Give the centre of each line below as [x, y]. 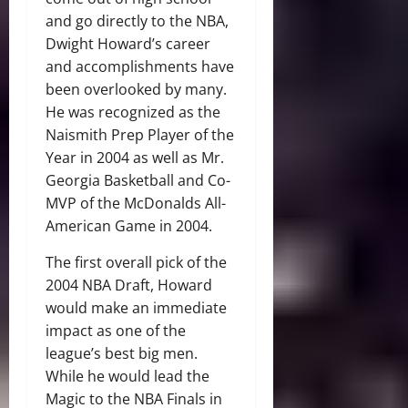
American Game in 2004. [129, 225]
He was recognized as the [133, 112]
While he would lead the [127, 376]
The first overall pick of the [136, 262]
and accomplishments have [140, 66]
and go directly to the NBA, [137, 20]
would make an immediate [136, 307]
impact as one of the [116, 330]
